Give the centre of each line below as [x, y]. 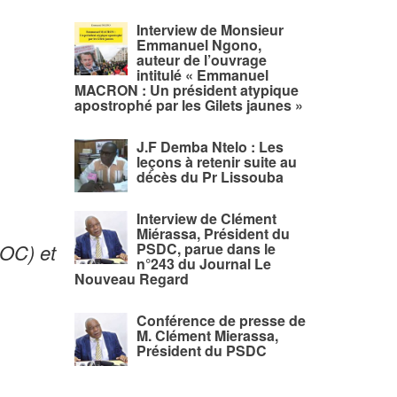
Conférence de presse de [221, 320]
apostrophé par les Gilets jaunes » [188, 105]
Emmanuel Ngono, [198, 45]
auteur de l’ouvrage [201, 60]
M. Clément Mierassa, [207, 335]
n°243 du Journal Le [203, 264]
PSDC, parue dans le [206, 249]
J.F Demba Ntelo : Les [210, 147]
